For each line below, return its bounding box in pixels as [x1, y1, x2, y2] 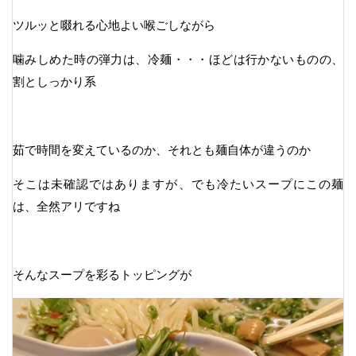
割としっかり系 [13, 74, 96, 88]
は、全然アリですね [13, 199, 120, 213]
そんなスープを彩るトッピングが [13, 267, 192, 281]
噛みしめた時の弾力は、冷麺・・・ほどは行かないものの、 [13, 52, 343, 66]
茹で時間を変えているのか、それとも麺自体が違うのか [13, 142, 311, 157]
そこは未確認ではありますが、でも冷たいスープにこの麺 [13, 176, 343, 191]
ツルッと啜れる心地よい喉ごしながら [13, 17, 215, 32]
